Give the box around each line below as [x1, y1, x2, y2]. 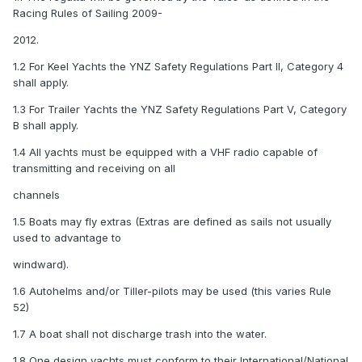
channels [13, 188, 60, 202]
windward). [13, 258, 69, 271]
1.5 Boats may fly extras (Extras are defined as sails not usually [13, 215, 331, 229]
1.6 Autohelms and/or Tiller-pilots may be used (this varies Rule [13, 284, 331, 298]
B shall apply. [13, 119, 78, 133]
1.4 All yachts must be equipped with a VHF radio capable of [13, 145, 318, 159]
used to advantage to [13, 231, 121, 245]
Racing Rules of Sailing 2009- [13, 6, 162, 20]
